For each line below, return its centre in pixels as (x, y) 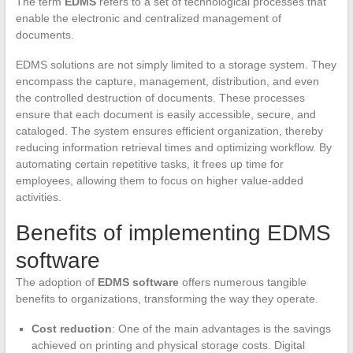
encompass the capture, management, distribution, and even (167, 81)
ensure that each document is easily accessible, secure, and (165, 114)
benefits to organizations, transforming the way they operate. (167, 298)
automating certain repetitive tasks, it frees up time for (149, 163)
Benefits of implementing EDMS (173, 232)
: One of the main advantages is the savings (221, 328)
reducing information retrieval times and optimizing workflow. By (173, 147)
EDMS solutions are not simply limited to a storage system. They (176, 64)
